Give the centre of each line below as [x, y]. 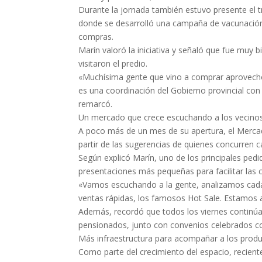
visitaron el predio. [113, 63]
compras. [96, 36]
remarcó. [96, 104]
